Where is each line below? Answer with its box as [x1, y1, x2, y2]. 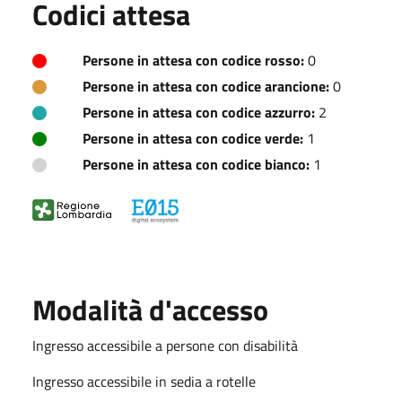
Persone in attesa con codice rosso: [83, 48, 304, 71]
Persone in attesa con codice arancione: [83, 74, 329, 97]
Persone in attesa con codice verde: [83, 127, 303, 149]
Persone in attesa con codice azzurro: [83, 100, 315, 123]
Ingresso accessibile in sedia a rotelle [32, 370, 256, 392]
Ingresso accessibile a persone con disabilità [32, 334, 298, 356]
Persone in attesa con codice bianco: [83, 153, 310, 175]
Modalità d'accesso [32, 287, 268, 331]
